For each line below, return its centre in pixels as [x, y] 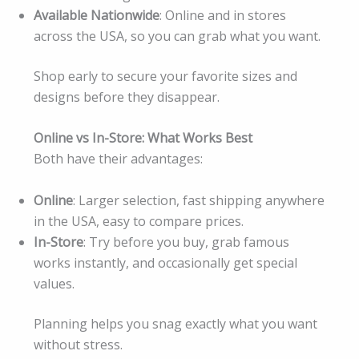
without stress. [78, 345]
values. [54, 284]
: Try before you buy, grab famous [186, 242]
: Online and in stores [223, 15]
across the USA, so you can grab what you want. [177, 36]
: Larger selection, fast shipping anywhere [199, 201]
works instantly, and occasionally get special [165, 263]
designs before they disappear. [127, 97]
